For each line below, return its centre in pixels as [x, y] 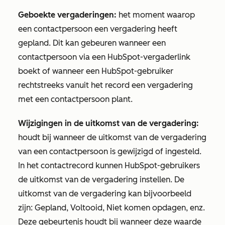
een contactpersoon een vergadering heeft [98, 29]
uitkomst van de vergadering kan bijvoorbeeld [105, 194]
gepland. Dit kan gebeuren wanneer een [92, 43]
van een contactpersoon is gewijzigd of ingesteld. [110, 151]
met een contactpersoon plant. [76, 99]
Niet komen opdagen [146, 208]
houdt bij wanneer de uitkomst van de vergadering [112, 137]
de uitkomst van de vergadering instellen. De [101, 180]
